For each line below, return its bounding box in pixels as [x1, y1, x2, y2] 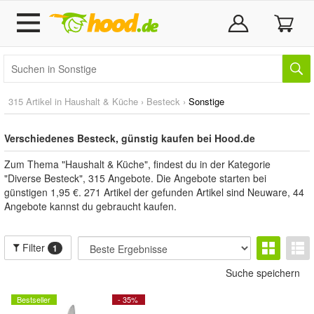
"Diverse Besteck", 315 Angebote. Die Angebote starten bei [4, 171, 266, 185]
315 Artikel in [8, 95, 64, 108]
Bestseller [17, 294, 50, 305]
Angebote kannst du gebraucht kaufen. [4, 199, 177, 213]
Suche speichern [226, 266, 300, 280]
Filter [20, 240, 48, 254]
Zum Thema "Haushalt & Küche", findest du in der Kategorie [4, 157, 271, 171]
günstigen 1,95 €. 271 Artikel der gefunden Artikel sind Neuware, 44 [4, 185, 304, 199]
